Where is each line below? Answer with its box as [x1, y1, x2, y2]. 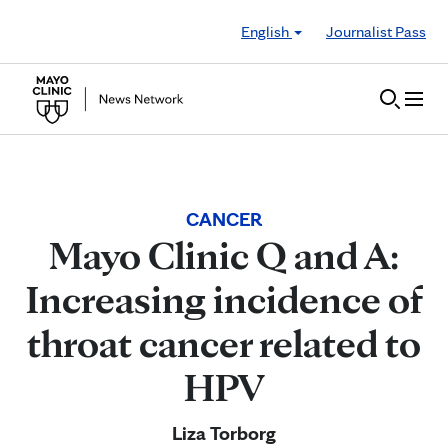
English [241, 21, 292, 41]
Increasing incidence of [25, 275, 423, 323]
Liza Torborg [172, 421, 276, 445]
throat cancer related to [27, 319, 421, 367]
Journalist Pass [326, 21, 426, 41]
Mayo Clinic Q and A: [49, 231, 399, 279]
